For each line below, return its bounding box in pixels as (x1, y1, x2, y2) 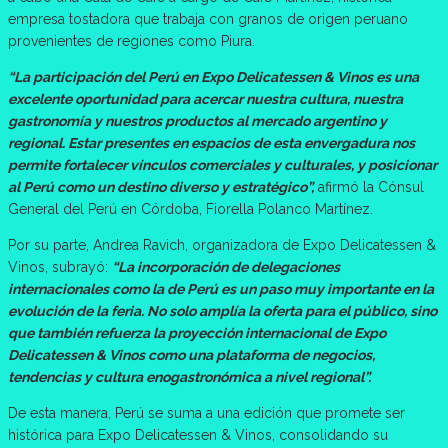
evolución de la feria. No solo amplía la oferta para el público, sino (8, 302, 437, 319)
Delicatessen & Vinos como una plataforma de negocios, (8, 346, 375, 363)
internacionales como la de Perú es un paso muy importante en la (8, 280, 434, 297)
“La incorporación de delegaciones (112, 258, 340, 275)
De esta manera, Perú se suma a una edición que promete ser (8, 404, 405, 421)
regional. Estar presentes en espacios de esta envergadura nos (8, 134, 415, 151)
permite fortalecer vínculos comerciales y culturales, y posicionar (8, 156, 437, 173)
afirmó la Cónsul (314, 178, 424, 195)
